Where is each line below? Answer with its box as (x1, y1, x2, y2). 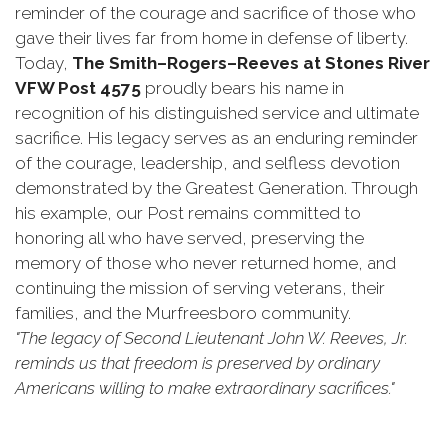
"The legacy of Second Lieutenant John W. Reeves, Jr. (15, 328, 408, 349)
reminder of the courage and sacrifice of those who (15, 3, 416, 24)
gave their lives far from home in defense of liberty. (15, 28, 408, 49)
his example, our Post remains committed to (15, 203, 361, 224)
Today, (15, 53, 72, 74)
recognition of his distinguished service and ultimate (15, 103, 419, 124)
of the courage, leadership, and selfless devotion (15, 153, 400, 174)
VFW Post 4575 (15, 78, 141, 99)
